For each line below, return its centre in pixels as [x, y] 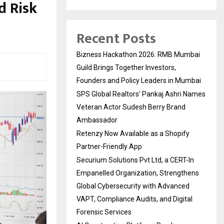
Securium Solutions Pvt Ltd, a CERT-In [135, 160]
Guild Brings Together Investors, [126, 67]
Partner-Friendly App [109, 146]
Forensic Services [104, 212]
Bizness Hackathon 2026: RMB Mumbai [138, 54]
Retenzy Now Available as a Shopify [133, 133]
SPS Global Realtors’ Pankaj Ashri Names [141, 94]
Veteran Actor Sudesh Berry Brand [131, 107]
